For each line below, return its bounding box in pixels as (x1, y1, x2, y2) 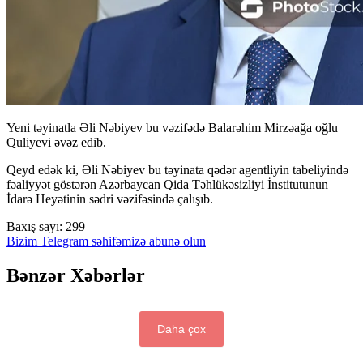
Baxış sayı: (6, 219, 62, 233)
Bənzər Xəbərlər (6, 264, 145, 286)
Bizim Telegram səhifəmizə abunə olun (6, 233, 206, 248)
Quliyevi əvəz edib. (6, 135, 106, 149)
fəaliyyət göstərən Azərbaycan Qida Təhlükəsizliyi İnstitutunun (6, 177, 328, 191)
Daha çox (157, 322, 206, 335)
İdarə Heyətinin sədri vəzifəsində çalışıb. (6, 191, 213, 206)
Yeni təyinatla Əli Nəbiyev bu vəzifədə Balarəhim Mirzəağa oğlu (6, 120, 338, 135)
